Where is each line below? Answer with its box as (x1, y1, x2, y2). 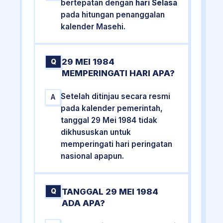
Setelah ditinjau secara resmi (61, 92, 171, 102)
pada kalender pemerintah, (61, 104, 163, 113)
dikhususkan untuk (61, 127, 131, 137)
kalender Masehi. (61, 22, 126, 32)
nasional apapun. (61, 151, 124, 161)
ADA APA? (62, 198, 106, 208)
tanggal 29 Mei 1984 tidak (61, 115, 158, 125)
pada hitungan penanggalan (61, 10, 165, 20)
